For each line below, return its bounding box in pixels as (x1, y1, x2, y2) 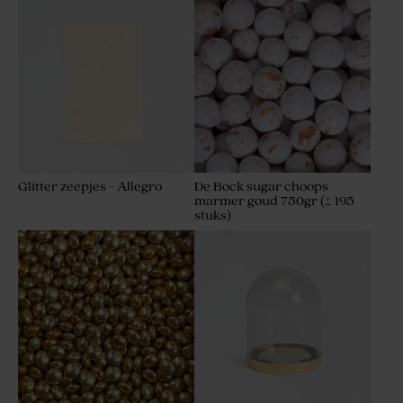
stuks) (194, 208, 231, 224)
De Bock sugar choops (194, 179, 328, 195)
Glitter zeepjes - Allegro (18, 179, 162, 195)
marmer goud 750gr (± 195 (194, 193, 354, 210)
